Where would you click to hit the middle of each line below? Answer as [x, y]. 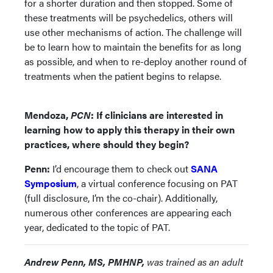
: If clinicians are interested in [157, 115]
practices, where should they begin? [108, 144]
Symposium [51, 183]
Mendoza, [46, 115]
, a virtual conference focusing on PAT [157, 183]
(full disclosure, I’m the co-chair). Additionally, [121, 197]
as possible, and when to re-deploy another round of [136, 61]
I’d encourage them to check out [122, 168]
